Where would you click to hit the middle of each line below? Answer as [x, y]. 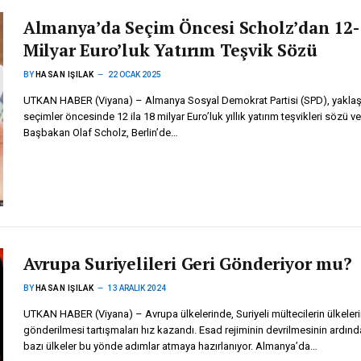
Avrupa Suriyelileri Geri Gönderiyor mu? [187, 264]
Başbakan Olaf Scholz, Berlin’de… [100, 133]
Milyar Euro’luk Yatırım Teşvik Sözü [170, 50]
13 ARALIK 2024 [137, 288]
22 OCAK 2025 [134, 75]
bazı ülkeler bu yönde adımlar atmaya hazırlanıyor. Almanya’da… [170, 346]
